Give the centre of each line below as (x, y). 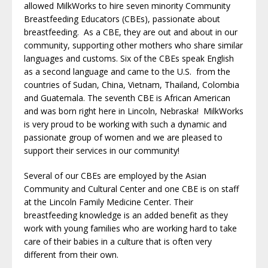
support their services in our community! (102, 150)
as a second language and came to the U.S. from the (127, 71)
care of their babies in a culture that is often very (118, 241)
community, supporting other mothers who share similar (133, 45)
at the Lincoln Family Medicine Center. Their (109, 202)
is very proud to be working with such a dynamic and (125, 124)
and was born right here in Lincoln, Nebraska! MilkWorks (134, 111)
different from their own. (71, 254)
